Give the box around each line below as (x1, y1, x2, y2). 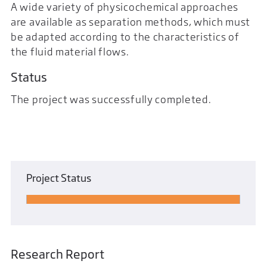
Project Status (26, 171, 92, 184)
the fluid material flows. (11, 45, 129, 58)
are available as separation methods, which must (11, 15, 251, 28)
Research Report (11, 246, 104, 262)
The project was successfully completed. (11, 92, 212, 105)
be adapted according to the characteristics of (11, 30, 240, 43)
